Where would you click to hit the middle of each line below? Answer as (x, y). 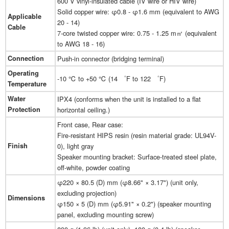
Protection (24, 110)
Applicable (25, 17)
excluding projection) (87, 193)
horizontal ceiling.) (84, 110)
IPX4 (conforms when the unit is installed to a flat (129, 99)
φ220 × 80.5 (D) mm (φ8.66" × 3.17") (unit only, (128, 182)
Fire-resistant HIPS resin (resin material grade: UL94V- (137, 135)
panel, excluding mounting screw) (106, 215)
